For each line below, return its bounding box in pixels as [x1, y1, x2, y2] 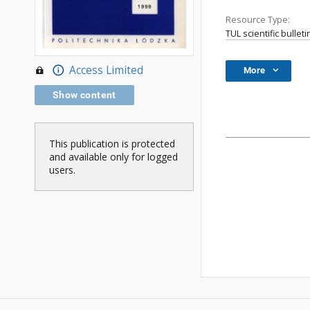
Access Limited [69, 62, 143, 77]
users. [49, 163, 75, 176]
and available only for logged [49, 149, 178, 163]
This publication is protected [49, 136, 175, 150]
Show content [53, 89, 116, 100]
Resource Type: [226, 14, 290, 26]
